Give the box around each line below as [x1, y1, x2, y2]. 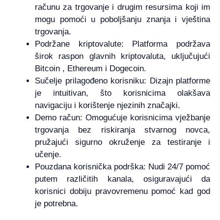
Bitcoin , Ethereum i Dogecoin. [35, 63, 146, 73]
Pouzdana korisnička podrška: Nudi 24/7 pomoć [35, 162, 210, 171]
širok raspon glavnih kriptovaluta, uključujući [35, 51, 210, 61]
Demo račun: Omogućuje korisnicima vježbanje [35, 112, 210, 122]
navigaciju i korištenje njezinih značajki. [35, 100, 180, 110]
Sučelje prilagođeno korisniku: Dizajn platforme [35, 76, 210, 85]
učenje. [35, 149, 61, 159]
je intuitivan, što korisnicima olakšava [35, 88, 210, 98]
